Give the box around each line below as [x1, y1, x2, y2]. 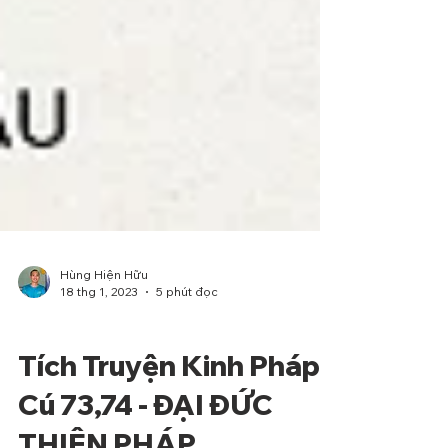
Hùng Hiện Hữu [60, 307, 148, 322]
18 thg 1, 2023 [60, 324, 138, 339]
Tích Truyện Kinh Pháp [18, 388, 320, 423]
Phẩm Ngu [18, 356, 88, 374]
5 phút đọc [156, 324, 218, 339]
